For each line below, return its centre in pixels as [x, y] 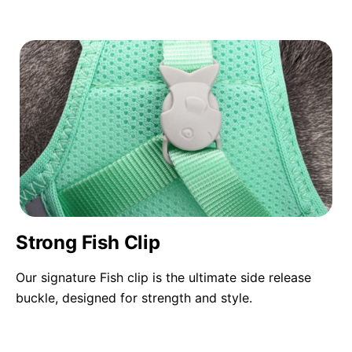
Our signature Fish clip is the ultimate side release [163, 277]
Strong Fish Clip [88, 242]
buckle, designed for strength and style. [134, 297]
